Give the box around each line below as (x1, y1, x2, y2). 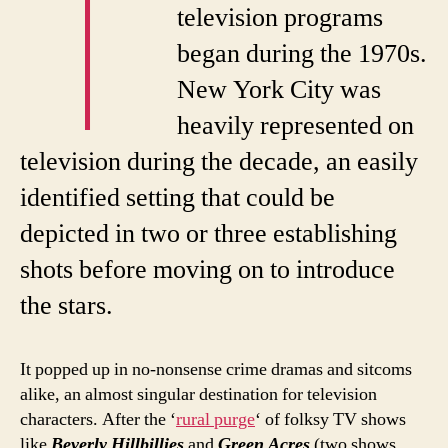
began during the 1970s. (177, 38, 428, 71)
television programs (177, 2, 384, 35)
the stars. (20, 290, 113, 323)
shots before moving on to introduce (20, 254, 395, 287)
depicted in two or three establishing (20, 218, 397, 251)
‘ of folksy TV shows (255, 408, 406, 432)
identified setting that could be (20, 182, 335, 215)
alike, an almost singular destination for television (20, 383, 377, 407)
